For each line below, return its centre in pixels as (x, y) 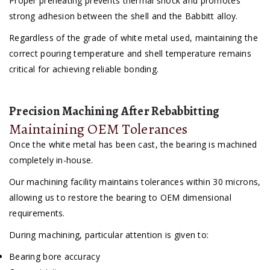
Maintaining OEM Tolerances (99, 129)
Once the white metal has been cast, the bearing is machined (133, 145)
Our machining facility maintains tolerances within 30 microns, (135, 182)
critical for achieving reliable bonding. (84, 69)
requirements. (37, 213)
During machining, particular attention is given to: (109, 235)
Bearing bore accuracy (55, 257)
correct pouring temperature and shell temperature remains (130, 54)
